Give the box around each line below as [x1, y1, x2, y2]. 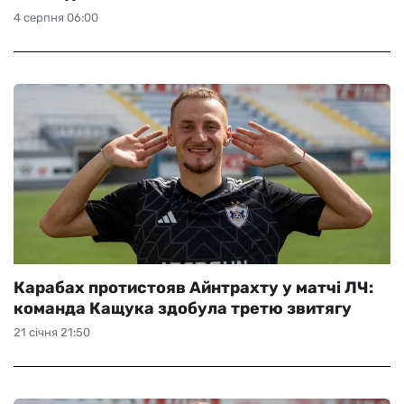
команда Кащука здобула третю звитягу [14, 298, 352, 318]
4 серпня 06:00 [14, 11, 98, 24]
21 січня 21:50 [14, 326, 90, 339]
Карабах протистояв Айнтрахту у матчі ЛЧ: [14, 278, 373, 298]
